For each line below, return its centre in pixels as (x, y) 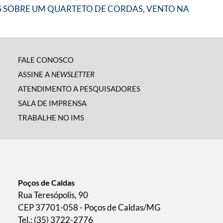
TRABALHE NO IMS (51, 117)
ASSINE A (35, 74)
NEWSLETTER (73, 74)
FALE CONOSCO (46, 60)
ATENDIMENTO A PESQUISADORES (79, 89)
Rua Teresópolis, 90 (53, 195)
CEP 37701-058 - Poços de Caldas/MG (89, 207)
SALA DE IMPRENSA (52, 103)
